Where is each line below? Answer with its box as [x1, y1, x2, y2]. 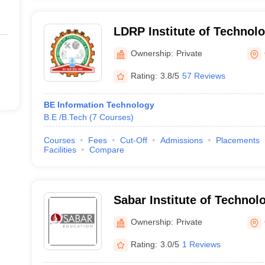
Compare [89, 145, 124, 154]
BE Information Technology [43, 100, 154, 109]
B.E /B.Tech [43, 112, 87, 122]
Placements [215, 135, 260, 145]
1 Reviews [182, 239, 221, 249]
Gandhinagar [113, 40, 186, 53]
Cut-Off [119, 135, 147, 145]
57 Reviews [182, 70, 225, 80]
